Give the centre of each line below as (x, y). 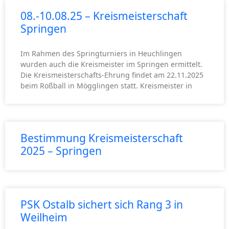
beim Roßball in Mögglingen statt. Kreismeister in (106, 86)
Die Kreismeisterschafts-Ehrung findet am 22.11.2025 (112, 75)
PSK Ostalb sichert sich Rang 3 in (102, 205)
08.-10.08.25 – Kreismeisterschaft (104, 16)
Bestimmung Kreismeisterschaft (102, 138)
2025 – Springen (61, 151)
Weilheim (44, 217)
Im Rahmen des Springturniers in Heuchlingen (101, 54)
